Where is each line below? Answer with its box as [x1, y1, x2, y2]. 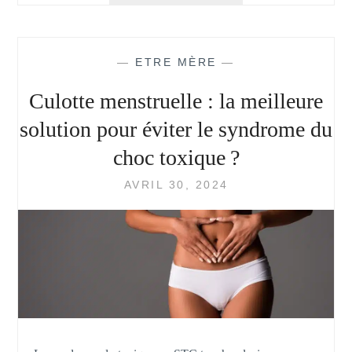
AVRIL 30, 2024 [123, 178, 229, 192]
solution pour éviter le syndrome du [20, 117, 332, 142]
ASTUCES [214, 44, 278, 57]
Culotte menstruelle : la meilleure [29, 89, 323, 114]
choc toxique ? [112, 145, 240, 170]
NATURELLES [214, 61, 301, 74]
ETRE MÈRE [135, 56, 217, 69]
